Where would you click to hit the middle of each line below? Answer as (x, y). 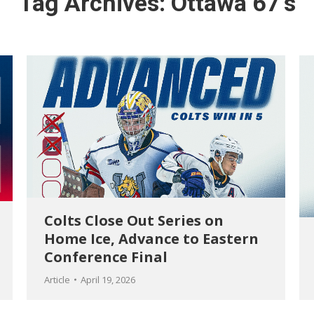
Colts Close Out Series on (134, 221)
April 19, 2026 (108, 280)
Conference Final (106, 257)
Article (57, 280)
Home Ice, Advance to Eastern (151, 239)
